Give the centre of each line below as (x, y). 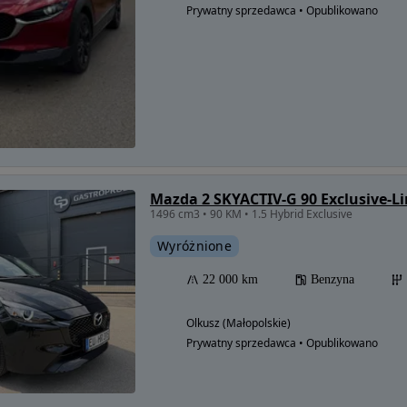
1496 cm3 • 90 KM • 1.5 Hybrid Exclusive (251, 214)
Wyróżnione (194, 246)
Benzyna (333, 279)
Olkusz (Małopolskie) (238, 323)
